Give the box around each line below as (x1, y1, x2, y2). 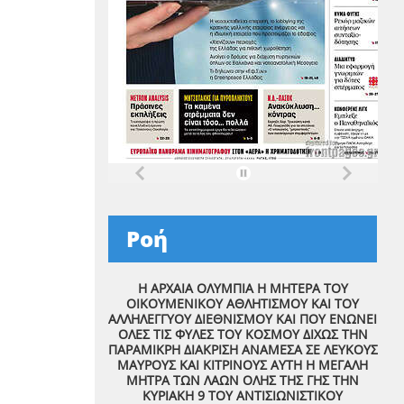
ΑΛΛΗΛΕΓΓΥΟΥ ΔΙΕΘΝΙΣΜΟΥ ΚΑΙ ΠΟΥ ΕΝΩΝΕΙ (108, 310, 377, 327)
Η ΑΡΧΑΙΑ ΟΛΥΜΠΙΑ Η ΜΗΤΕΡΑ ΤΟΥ (137, 280, 348, 297)
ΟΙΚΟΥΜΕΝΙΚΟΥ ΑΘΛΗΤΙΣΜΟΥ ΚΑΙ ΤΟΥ (126, 295, 359, 312)
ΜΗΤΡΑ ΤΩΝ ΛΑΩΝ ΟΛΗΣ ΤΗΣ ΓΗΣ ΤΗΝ (126, 372, 359, 389)
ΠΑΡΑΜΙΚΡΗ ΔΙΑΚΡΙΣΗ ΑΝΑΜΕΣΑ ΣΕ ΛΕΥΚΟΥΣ (107, 341, 378, 358)
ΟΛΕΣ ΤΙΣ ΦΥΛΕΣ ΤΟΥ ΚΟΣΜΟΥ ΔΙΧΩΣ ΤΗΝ (117, 326, 368, 343)
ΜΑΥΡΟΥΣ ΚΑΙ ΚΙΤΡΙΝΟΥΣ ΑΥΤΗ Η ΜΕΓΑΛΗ (117, 356, 368, 373)
